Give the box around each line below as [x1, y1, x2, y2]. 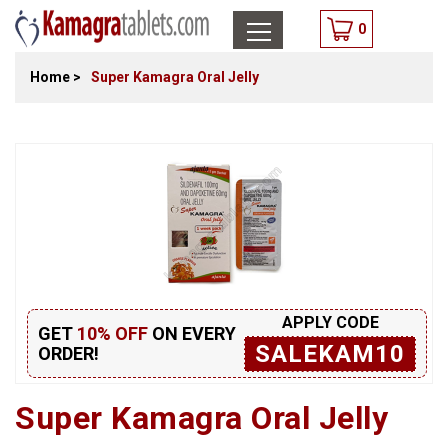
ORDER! [38, 342, 99, 364]
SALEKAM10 [255, 340, 405, 368]
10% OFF [77, 322, 148, 344]
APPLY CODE [281, 313, 379, 332]
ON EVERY [148, 322, 236, 344]
